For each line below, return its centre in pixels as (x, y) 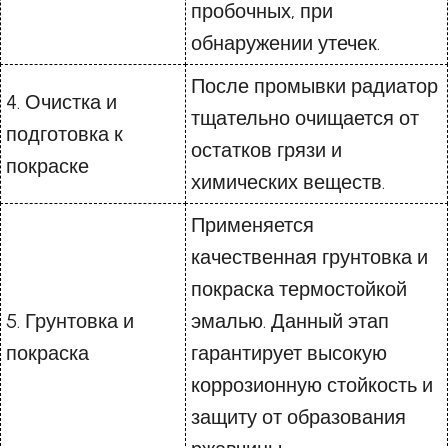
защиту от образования (298, 417)
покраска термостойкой (299, 289)
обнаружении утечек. (285, 43)
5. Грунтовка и (70, 321)
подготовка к (64, 134)
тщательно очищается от (305, 118)
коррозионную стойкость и (312, 385)
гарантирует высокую (289, 353)
